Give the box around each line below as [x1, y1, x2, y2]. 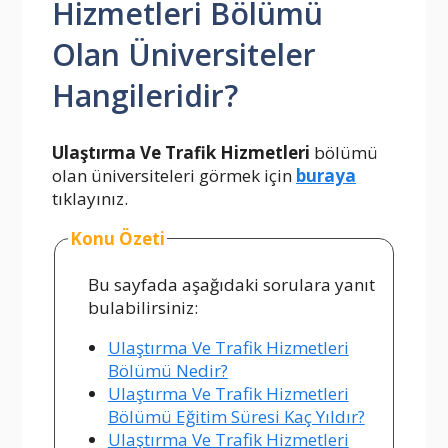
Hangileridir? [52, 75, 238, 117]
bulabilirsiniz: [87, 295, 198, 319]
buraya [296, 164, 356, 188]
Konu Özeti [69, 227, 165, 251]
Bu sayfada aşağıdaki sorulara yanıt [87, 272, 375, 296]
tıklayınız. [52, 187, 128, 211]
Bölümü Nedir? [107, 358, 228, 382]
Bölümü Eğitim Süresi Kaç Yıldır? [107, 404, 365, 428]
